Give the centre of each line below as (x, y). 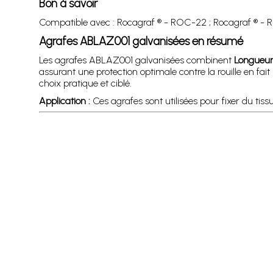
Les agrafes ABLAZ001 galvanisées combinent (136, 60)
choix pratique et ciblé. (85, 83)
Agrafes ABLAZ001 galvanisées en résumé (141, 41)
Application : (64, 101)
